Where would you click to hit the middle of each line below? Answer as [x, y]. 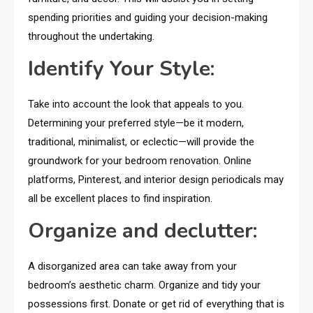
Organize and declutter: [143, 231]
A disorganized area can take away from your [132, 267]
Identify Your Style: [121, 69]
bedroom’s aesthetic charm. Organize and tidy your [144, 285]
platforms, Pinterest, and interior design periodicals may [156, 180]
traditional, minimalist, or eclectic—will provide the [141, 142]
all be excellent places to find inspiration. [120, 199]
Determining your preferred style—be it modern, [136, 123]
